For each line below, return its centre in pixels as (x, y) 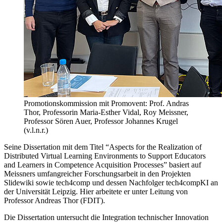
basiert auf (184, 165)
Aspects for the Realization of (155, 147)
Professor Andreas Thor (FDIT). (55, 200)
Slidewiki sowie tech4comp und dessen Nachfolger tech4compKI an (111, 182)
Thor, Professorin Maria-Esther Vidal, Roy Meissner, (106, 112)
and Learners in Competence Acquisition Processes (84, 165)
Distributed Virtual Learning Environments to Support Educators (105, 156)
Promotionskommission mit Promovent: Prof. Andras (106, 103)
